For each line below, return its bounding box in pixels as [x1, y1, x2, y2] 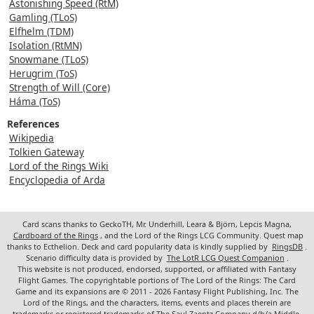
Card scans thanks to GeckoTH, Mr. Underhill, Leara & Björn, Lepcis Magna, [22, 218, 292, 229]
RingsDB [272, 240, 303, 252]
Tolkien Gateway [9, 144, 84, 158]
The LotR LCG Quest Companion [166, 252, 285, 263]
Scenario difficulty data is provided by [25, 252, 165, 263]
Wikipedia [9, 130, 54, 144]
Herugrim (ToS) [9, 66, 77, 80]
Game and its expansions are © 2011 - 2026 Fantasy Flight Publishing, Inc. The [15, 285, 299, 296]
